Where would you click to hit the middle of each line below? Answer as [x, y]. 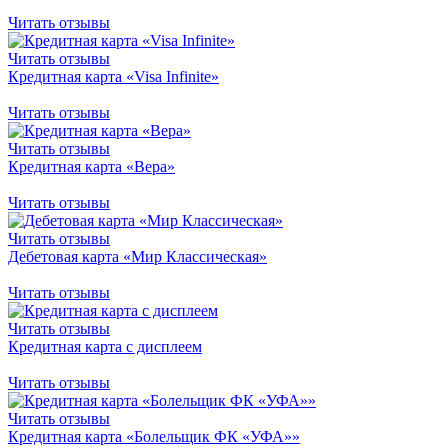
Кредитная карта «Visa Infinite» [113, 76]
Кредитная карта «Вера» [91, 166]
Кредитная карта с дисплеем [105, 346]
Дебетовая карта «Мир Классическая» [137, 256]
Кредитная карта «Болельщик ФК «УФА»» [154, 436]
